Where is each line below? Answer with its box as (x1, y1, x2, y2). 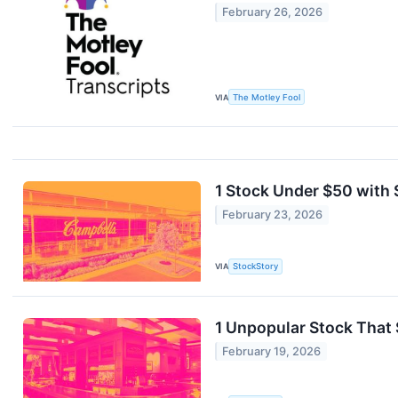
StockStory (233, 261, 279, 272)
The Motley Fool (233, 92, 301, 102)
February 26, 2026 (222, 5, 323, 20)
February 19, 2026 (222, 345, 322, 359)
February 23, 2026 (222, 208, 323, 222)
